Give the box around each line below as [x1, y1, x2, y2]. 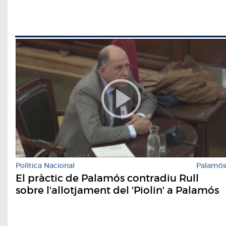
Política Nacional [16, 161, 75, 171]
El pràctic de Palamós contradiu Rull [16, 172, 199, 185]
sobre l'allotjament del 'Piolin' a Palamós [16, 184, 219, 197]
